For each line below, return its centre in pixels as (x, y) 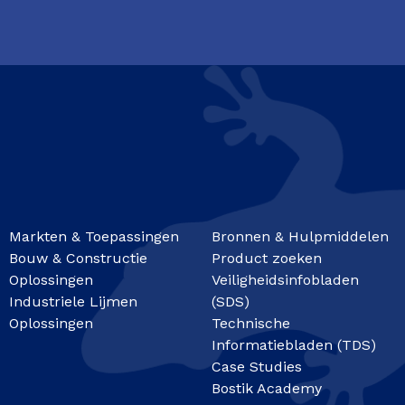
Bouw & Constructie (78, 258)
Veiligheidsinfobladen (285, 279)
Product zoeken (267, 258)
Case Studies (257, 366)
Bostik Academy (267, 388)
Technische (251, 323)
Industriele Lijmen (73, 301)
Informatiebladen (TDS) (294, 344)
